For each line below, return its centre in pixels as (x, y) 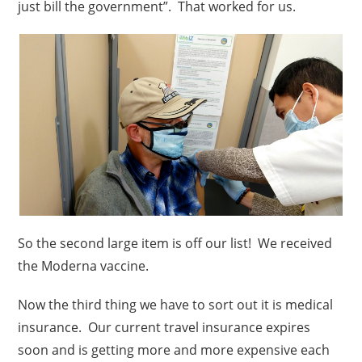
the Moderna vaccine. (84, 265)
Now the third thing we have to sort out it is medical (176, 304)
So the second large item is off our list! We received (175, 243)
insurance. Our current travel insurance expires (164, 327)
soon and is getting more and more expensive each (174, 349)
